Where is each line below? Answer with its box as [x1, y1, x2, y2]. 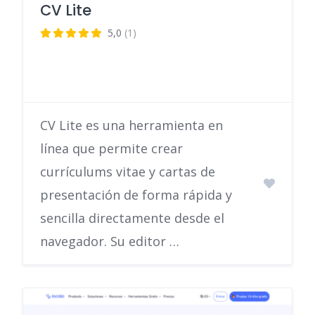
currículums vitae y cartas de [40, 163, 215, 181]
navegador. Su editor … [40, 233, 179, 250]
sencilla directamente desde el [40, 210, 224, 227]
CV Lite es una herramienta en [40, 117, 223, 134]
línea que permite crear [40, 140, 183, 157]
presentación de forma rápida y [40, 186, 232, 204]
